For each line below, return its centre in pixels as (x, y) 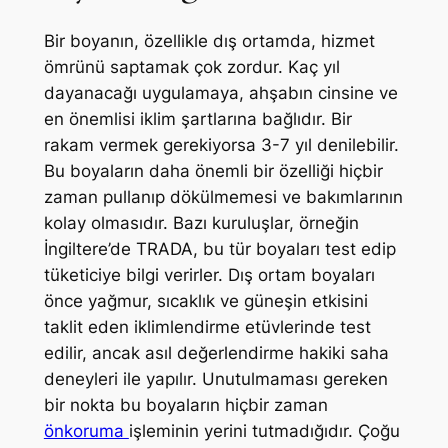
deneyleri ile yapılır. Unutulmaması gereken (215, 379)
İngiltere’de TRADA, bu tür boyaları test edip (219, 249)
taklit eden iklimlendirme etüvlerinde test (207, 327)
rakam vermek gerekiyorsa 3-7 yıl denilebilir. (221, 145)
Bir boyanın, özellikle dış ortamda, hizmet (209, 41)
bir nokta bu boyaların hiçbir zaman (185, 405)
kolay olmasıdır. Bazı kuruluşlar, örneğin (201, 223)
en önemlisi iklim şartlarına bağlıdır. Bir (197, 119)
